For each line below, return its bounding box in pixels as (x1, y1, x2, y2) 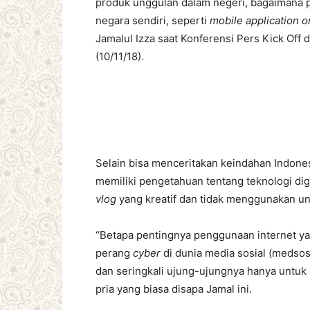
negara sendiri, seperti (95, 14, 210, 27)
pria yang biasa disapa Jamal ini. (95, 282, 252, 295)
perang (95, 246, 133, 259)
